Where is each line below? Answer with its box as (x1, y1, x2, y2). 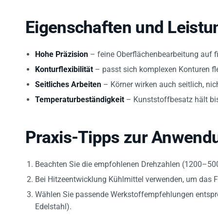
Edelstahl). (35, 200, 72, 209)
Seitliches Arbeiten (35, 77, 101, 87)
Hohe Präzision (35, 47, 88, 57)
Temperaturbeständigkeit (35, 92, 124, 102)
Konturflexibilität (35, 62, 93, 72)
